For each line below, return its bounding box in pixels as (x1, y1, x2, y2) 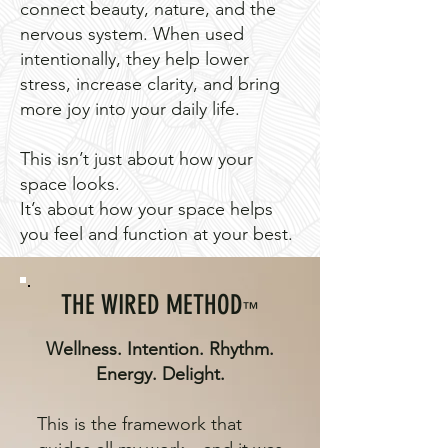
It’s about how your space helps (20, 198, 273, 221)
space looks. (20, 173, 120, 196)
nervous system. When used (20, 23, 244, 46)
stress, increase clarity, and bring (20, 73, 280, 96)
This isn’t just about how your (20, 148, 253, 171)
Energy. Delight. (95, 363, 225, 386)
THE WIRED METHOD (61, 289, 243, 322)
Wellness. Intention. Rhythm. (46, 338, 274, 361)
